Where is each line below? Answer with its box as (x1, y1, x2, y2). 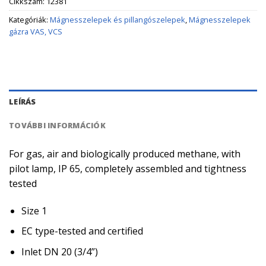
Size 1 (21, 204, 47, 217)
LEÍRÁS (9, 96, 36, 107)
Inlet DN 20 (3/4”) (21, 245, 98, 258)
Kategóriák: (9, 14, 50, 26)
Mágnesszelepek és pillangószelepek (50, 14, 185, 26)
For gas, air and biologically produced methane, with (9, 147, 240, 160)
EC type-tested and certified (21, 224, 143, 238)
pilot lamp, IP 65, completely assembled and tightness (9, 161, 246, 175)
